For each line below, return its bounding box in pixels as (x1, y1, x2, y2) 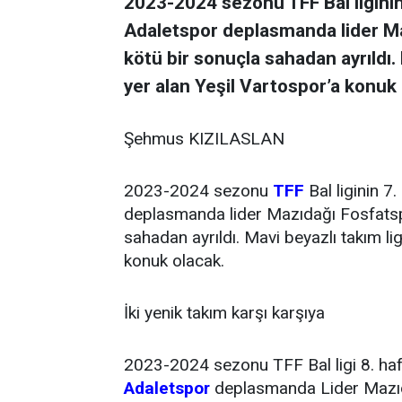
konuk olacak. (124, 249, 224, 271)
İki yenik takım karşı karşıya (124, 301, 325, 323)
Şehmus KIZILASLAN (124, 127, 284, 149)
